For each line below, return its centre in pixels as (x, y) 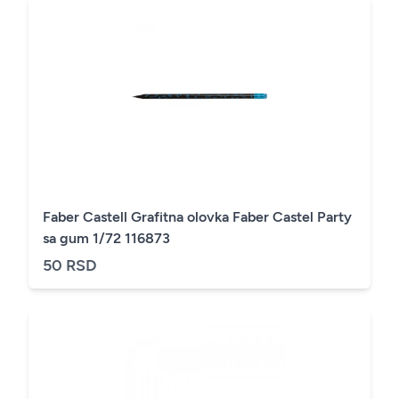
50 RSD (70, 265)
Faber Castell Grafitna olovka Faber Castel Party (197, 217)
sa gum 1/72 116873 (106, 238)
